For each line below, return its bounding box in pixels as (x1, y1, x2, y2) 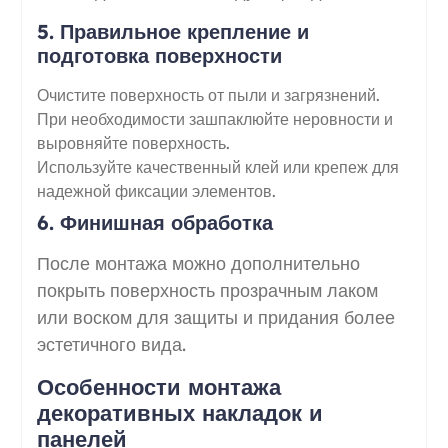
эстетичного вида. (36, 332, 186, 356)
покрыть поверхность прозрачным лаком (36, 278, 378, 302)
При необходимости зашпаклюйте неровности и (36, 108, 393, 129)
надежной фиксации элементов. (36, 180, 276, 201)
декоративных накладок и (36, 398, 323, 427)
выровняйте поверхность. (36, 132, 230, 153)
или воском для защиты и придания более (36, 305, 395, 329)
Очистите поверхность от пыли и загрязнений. (36, 84, 380, 105)
